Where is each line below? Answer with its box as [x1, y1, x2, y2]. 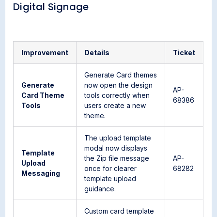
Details [84, 48, 110, 57]
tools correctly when [84, 91, 150, 99]
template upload [84, 174, 137, 183]
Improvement [21, 48, 69, 57]
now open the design [84, 81, 153, 89]
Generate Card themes [84, 71, 157, 79]
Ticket [173, 48, 196, 57]
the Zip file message [84, 154, 150, 162]
